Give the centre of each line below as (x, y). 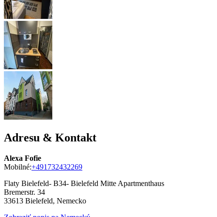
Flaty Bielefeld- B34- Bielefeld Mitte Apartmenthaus (84, 183)
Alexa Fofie (23, 158)
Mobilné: (18, 167)
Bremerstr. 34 (24, 192)
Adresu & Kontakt (50, 137)
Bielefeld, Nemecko (56, 201)
